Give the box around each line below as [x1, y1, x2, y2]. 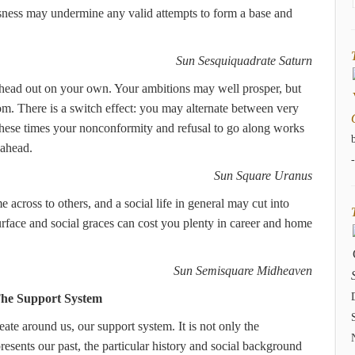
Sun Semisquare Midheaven [174, 264, 312, 277]
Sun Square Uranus [214, 169, 312, 182]
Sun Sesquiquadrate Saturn [176, 54, 312, 67]
